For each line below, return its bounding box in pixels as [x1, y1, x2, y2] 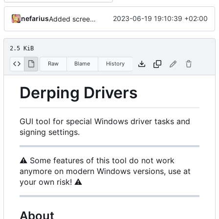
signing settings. [20, 127, 80, 137]
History [106, 60, 125, 67]
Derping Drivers [20, 83, 138, 103]
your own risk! [20, 176, 74, 187]
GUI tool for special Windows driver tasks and [20, 116, 190, 126]
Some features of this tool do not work [27, 155, 175, 165]
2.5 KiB [10, 44, 34, 52]
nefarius [21, 14, 49, 23]
